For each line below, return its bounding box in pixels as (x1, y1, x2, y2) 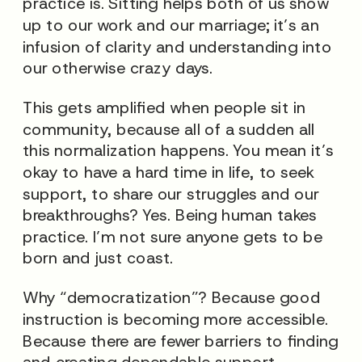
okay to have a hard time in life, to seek (23, 161, 315, 183)
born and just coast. (23, 247, 178, 268)
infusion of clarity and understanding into (23, 36, 332, 57)
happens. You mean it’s (156, 140, 334, 161)
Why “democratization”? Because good (23, 287, 321, 308)
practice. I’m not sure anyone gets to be (23, 225, 323, 246)
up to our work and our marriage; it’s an (23, 14, 319, 36)
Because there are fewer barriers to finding (23, 330, 339, 351)
